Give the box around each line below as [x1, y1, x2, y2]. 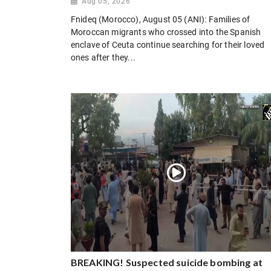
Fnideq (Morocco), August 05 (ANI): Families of [71, 15, 250, 25]
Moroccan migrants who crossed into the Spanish [71, 27, 261, 38]
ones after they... [71, 53, 135, 63]
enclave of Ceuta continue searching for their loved [71, 40, 265, 50]
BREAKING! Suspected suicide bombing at [71, 256, 263, 268]
